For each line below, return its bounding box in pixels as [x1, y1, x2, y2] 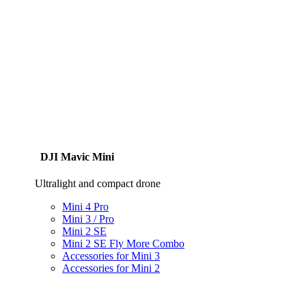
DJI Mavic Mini [40, 150, 114, 163]
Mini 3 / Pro [62, 213, 114, 225]
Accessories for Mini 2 [62, 262, 160, 275]
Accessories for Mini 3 [62, 250, 160, 262]
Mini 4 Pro [62, 201, 109, 213]
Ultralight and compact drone [35, 178, 161, 190]
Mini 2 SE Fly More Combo [62, 238, 184, 250]
